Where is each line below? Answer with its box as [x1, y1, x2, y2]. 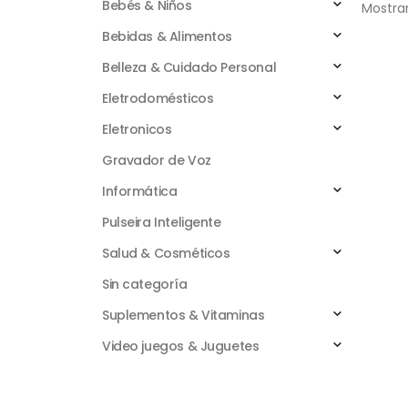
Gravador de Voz [102, 151, 211, 169]
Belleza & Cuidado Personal [102, 58, 277, 76]
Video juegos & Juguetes [102, 337, 260, 355]
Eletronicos [102, 120, 172, 138]
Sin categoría [102, 275, 188, 293]
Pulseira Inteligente [102, 213, 221, 231]
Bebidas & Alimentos [102, 27, 233, 46]
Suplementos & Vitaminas [102, 306, 265, 324]
